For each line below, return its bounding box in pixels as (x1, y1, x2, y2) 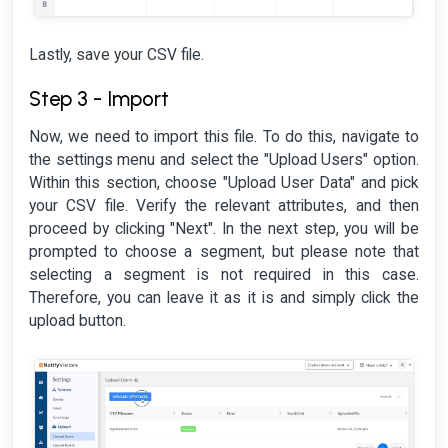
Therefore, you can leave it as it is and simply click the (29, 289, 419, 308)
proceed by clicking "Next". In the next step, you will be (29, 220, 419, 239)
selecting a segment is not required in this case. (29, 266, 419, 285)
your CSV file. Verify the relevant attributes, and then (29, 197, 419, 216)
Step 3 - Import (29, 86, 169, 111)
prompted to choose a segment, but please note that (29, 243, 419, 262)
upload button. (29, 312, 126, 331)
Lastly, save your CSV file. (29, 45, 204, 64)
